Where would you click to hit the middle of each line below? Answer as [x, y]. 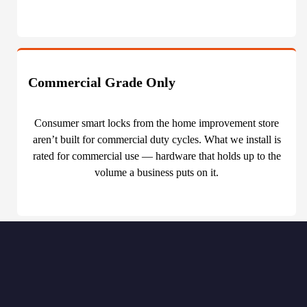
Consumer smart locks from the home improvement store [157, 123]
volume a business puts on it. [157, 173]
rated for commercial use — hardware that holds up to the [157, 156]
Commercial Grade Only [102, 83]
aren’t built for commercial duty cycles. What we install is [157, 140]
